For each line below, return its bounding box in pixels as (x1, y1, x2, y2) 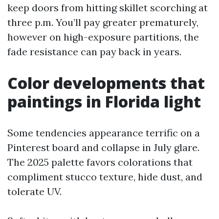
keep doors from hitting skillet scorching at (7, 1, 208, 14)
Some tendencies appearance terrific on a (7, 127, 200, 139)
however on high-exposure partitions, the (7, 31, 199, 43)
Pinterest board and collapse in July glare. (7, 141, 199, 153)
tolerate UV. (7, 185, 62, 197)
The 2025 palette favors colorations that (7, 156, 193, 168)
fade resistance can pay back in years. (7, 45, 181, 58)
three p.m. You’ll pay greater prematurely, (7, 16, 198, 28)
